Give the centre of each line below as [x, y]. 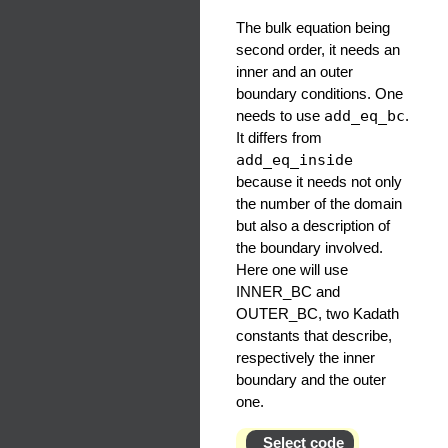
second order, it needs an [318, 50]
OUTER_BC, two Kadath [317, 314]
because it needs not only [319, 182]
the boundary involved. [309, 248]
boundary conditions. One [319, 94]
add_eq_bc [364, 116]
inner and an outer [294, 72]
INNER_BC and [288, 292]
